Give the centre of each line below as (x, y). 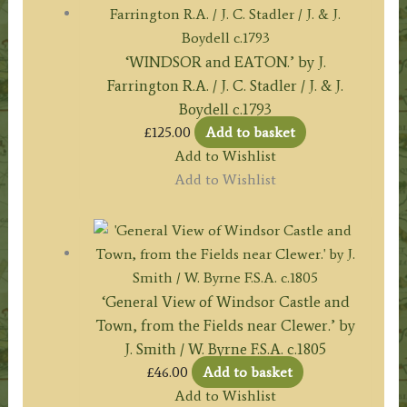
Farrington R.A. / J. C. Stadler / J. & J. (225, 86)
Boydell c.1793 (225, 109)
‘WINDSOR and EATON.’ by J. (225, 62)
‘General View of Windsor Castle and (225, 302)
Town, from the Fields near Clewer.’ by (225, 326)
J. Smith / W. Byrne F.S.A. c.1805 (225, 349)
